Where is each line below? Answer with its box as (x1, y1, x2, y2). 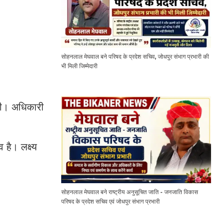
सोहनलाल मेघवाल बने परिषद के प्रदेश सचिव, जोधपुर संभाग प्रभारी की (61, 52, 209, 60)
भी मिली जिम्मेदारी (61, 62, 98, 70)
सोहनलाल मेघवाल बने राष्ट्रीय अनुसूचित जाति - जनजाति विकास (61, 188, 198, 196)
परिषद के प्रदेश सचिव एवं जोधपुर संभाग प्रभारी (61, 198, 160, 206)
